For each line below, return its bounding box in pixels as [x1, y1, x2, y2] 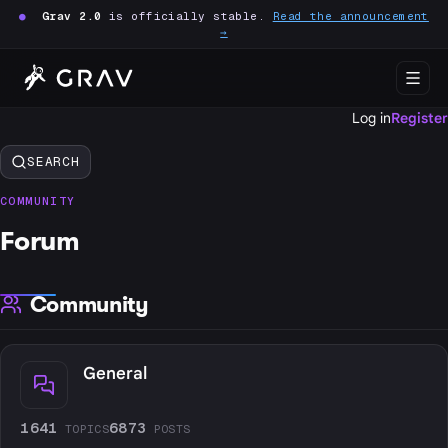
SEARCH [27, 153, 80, 171]
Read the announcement [272, 9, 429, 23]
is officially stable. [101, 9, 273, 23]
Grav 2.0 [42, 9, 102, 23]
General [82, 363, 147, 385]
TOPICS [64, 421, 110, 437]
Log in [352, 109, 391, 127]
